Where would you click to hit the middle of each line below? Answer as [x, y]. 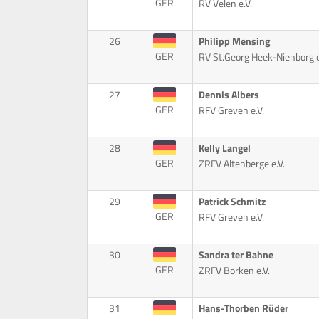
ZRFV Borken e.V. [234, 271]
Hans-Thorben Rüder [243, 309]
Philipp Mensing [234, 42]
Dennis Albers [229, 95]
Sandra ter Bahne [236, 255]
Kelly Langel [224, 148]
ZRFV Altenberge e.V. [241, 164]
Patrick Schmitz [232, 202]
